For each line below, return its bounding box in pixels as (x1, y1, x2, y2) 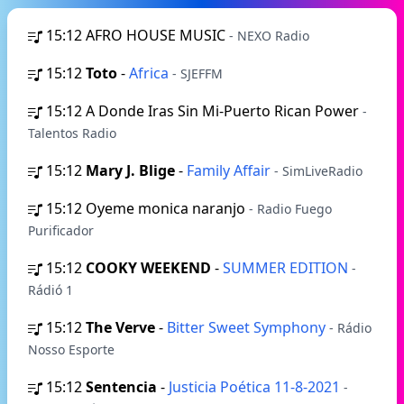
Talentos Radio (28, 124, 116, 142)
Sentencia (86, 377, 157, 397)
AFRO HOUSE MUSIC (86, 25, 229, 45)
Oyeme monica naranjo (86, 198, 249, 218)
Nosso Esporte (28, 341, 115, 358)
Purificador (28, 222, 94, 239)
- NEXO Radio (229, 27, 309, 44)
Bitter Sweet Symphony (167, 317, 329, 337)
